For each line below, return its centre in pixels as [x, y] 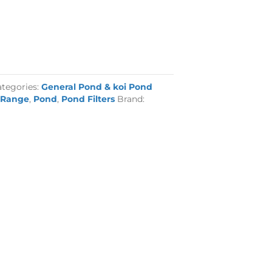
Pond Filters [88, 99]
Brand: [131, 99]
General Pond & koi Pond [97, 87]
